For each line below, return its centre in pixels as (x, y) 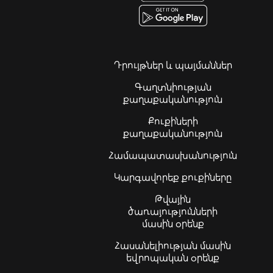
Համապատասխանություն (173, 155)
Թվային (173, 199)
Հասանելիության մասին (173, 245)
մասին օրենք (173, 223)
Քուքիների (173, 121)
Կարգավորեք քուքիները (173, 177)
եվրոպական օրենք (173, 257)
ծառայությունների (173, 211)
